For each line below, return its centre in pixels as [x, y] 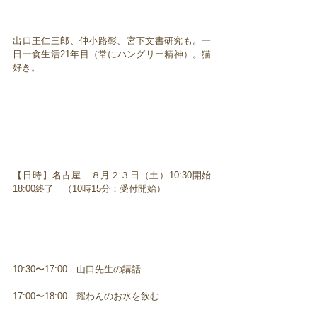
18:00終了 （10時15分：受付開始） [90, 188]
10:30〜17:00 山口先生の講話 [77, 269]
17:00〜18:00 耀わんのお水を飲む [86, 296]
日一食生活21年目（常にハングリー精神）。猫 [112, 54]
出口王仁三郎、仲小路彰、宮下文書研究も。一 [112, 40]
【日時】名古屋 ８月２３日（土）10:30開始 [112, 175]
